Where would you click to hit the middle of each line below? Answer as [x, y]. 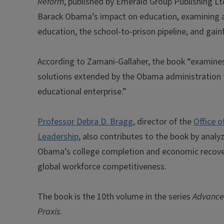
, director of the [163, 122]
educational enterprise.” [82, 92]
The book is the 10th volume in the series [115, 197]
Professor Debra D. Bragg [85, 122]
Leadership [58, 137]
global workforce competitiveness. [102, 167]
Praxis [49, 212]
